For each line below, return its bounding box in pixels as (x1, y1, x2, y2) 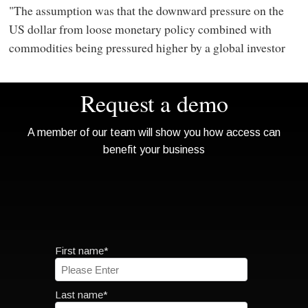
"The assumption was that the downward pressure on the (8, 2, 284, 19)
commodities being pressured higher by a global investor (8, 39, 285, 56)
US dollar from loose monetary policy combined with (8, 21, 272, 38)
